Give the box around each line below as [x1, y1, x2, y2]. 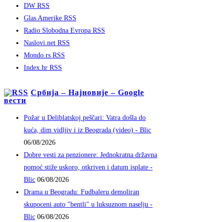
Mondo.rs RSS [24, 51, 65, 59]
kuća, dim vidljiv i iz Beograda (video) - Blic [24, 126, 151, 134]
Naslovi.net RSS [24, 39, 70, 47]
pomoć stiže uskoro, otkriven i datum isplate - [24, 163, 153, 171]
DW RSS [24, 1, 50, 9]
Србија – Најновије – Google [31, 88, 144, 97]
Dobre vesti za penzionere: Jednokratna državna [24, 151, 157, 159]
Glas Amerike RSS [24, 14, 76, 22]
